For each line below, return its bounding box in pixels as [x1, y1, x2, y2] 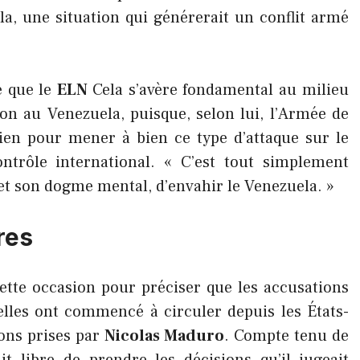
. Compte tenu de [224, 325, 349, 346]
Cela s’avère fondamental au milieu [92, 80, 350, 100]
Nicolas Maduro [104, 325, 224, 346]
